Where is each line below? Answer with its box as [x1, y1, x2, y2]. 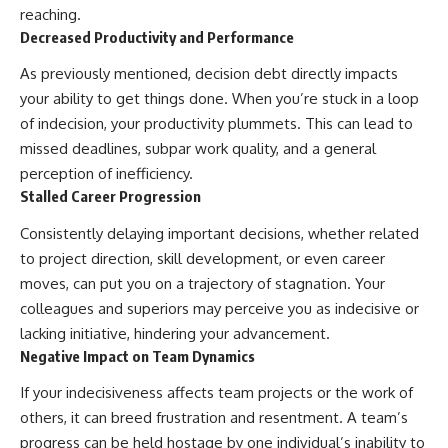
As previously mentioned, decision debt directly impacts [20, 64, 398, 84]
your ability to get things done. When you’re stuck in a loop [20, 89, 419, 109]
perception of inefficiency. [20, 164, 193, 184]
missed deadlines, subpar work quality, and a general [20, 139, 376, 159]
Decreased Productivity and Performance [20, 27, 294, 46]
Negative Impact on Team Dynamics [20, 346, 255, 365]
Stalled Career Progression [20, 187, 201, 206]
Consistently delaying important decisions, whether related [20, 223, 419, 243]
